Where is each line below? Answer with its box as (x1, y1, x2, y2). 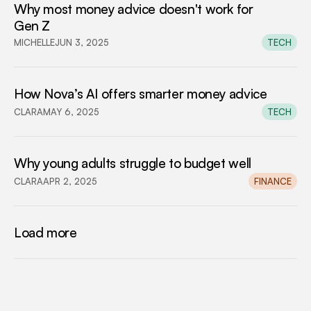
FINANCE (254, 175, 292, 187)
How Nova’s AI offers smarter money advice (14, 85, 267, 102)
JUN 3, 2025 (55, 36, 109, 48)
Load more (14, 224, 77, 241)
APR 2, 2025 (43, 175, 97, 187)
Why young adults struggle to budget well (14, 155, 251, 171)
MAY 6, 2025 (43, 106, 99, 117)
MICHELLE (14, 36, 55, 48)
